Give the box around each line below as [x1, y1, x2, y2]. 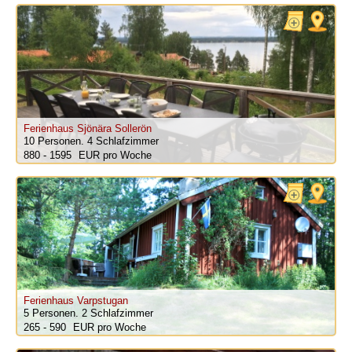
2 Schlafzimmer [81, 307, 153, 320]
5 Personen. [23, 307, 82, 320]
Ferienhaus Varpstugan [23, 295, 128, 307]
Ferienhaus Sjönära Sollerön [23, 123, 152, 135]
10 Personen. [23, 135, 87, 148]
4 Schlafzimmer [86, 135, 159, 148]
